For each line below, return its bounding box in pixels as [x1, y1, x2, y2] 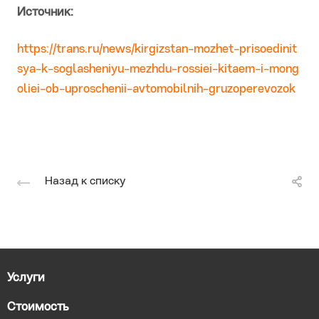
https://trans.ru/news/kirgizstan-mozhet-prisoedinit [17, 43, 297, 56]
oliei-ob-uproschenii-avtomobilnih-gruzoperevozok [17, 83, 296, 96]
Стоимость [7, 301, 69, 314]
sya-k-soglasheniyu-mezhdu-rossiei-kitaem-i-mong [17, 63, 299, 76]
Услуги [7, 272, 45, 285]
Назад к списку [45, 176, 125, 188]
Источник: [17, 6, 73, 19]
